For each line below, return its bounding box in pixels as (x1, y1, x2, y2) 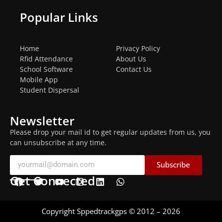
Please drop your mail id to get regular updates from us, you (10, 127, 211, 137)
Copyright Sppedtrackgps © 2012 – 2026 (42, 206, 180, 216)
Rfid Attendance (20, 54, 73, 64)
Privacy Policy (116, 44, 160, 54)
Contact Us (116, 64, 152, 74)
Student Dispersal (20, 85, 79, 95)
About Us (116, 54, 146, 64)
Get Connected (10, 172, 95, 189)
